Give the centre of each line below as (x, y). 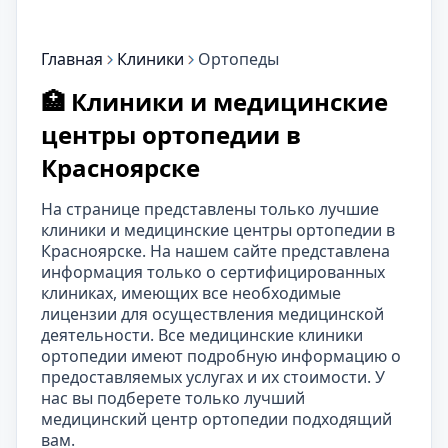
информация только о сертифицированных (213, 272)
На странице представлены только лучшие (210, 209)
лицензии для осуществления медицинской (212, 314)
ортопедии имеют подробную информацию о (221, 356)
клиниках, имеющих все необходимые (191, 293)
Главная (72, 59)
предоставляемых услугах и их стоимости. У (213, 377)
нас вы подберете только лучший (173, 398)
